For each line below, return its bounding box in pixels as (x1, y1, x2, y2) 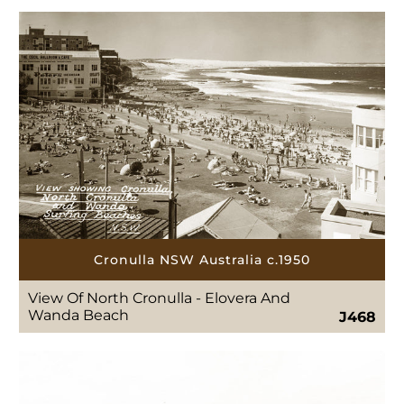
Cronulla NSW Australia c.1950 (94, 252, 310, 269)
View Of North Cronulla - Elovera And (28, 289, 291, 308)
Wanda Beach (28, 307, 130, 325)
